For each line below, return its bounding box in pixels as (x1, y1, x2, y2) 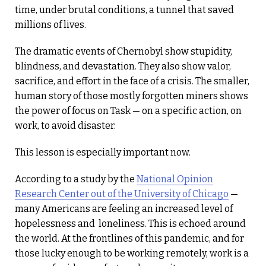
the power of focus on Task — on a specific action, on (15, 104, 242, 116)
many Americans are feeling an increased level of (15, 202, 233, 214)
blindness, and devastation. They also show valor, (15, 60, 231, 72)
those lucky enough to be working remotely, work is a (15, 247, 249, 259)
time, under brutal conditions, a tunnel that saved (15, 4, 234, 15)
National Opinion (137, 173, 213, 185)
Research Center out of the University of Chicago (15, 188, 229, 199)
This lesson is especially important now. (15, 146, 191, 158)
